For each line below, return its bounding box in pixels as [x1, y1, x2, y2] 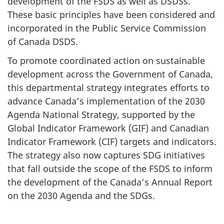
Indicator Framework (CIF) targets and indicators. [7, 135, 216, 147]
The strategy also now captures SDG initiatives [7, 149, 205, 161]
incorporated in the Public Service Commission [7, 21, 206, 34]
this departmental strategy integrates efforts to [7, 81, 209, 93]
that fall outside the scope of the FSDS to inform [7, 162, 212, 174]
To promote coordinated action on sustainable [7, 54, 205, 66]
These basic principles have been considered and [7, 8, 215, 20]
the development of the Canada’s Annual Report [7, 176, 212, 188]
